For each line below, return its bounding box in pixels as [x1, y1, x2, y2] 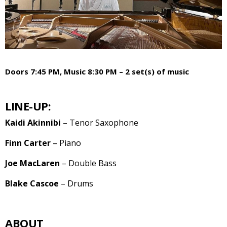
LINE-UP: [5, 98, 51, 114]
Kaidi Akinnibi [5, 117, 61, 129]
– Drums [59, 178, 93, 190]
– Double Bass [60, 158, 117, 169]
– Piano [51, 137, 81, 149]
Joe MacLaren [5, 158, 60, 169]
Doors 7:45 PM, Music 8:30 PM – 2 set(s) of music [5, 66, 189, 77]
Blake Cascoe [5, 178, 59, 190]
